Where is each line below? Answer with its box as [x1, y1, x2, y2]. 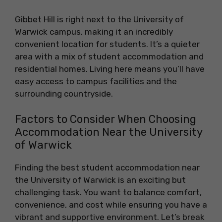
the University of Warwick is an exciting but [15, 174, 186, 185]
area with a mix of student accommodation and [15, 52, 204, 62]
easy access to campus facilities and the [15, 76, 177, 87]
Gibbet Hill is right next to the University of [15, 14, 184, 25]
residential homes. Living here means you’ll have [15, 64, 205, 74]
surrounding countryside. [15, 89, 113, 99]
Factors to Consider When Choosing [15, 112, 196, 126]
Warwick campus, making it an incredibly [15, 27, 173, 37]
